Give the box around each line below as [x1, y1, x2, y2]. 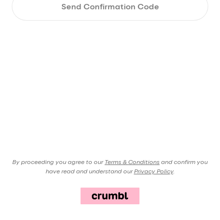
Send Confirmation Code [61, 1, 159, 11]
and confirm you [161, 158, 208, 165]
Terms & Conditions [105, 158, 160, 165]
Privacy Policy [134, 167, 173, 175]
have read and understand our [45, 167, 133, 175]
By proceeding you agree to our [12, 158, 103, 165]
